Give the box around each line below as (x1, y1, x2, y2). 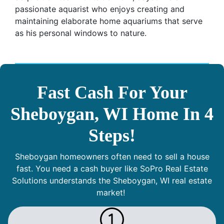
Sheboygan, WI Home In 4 (10, 104, 213, 124)
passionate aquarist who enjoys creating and (15, 4, 184, 14)
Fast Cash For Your (36, 82, 187, 103)
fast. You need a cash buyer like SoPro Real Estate (16, 163, 208, 174)
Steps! (88, 125, 135, 146)
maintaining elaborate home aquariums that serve (15, 16, 202, 26)
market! (96, 187, 127, 198)
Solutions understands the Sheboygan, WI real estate (12, 175, 212, 186)
